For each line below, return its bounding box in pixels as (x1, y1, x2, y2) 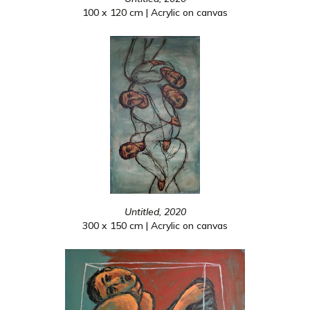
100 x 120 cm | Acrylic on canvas (82, 6, 228, 19)
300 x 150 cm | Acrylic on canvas (82, 219, 228, 232)
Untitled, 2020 (124, 206, 186, 218)
